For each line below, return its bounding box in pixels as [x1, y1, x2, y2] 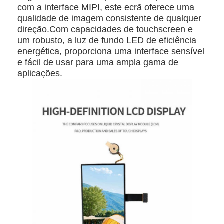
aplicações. [17, 68, 63, 78]
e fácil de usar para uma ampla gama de [17, 57, 179, 67]
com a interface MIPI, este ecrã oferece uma [17, 2, 195, 12]
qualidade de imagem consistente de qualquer [17, 13, 202, 23]
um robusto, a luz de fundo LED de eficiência [17, 35, 197, 45]
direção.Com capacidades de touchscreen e [17, 24, 193, 34]
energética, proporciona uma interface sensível [17, 46, 205, 56]
